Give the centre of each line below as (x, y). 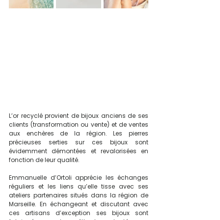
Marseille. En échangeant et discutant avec (79, 204)
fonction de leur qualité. (44, 160)
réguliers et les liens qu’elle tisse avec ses (79, 186)
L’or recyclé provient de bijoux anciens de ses (79, 115)
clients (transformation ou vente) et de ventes (79, 124)
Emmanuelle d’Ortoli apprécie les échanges (79, 177)
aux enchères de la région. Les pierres (79, 133)
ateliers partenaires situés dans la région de (79, 195)
